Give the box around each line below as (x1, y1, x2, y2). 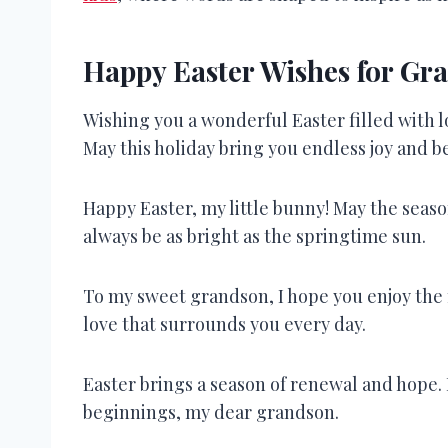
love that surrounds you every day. (83, 311, 366, 336)
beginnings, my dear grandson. (83, 399, 339, 424)
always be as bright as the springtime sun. (83, 223, 426, 248)
